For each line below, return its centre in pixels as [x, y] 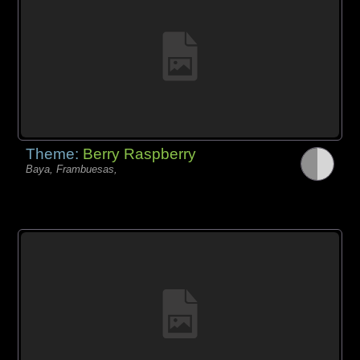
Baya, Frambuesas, [72, 170]
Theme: [55, 154]
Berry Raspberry [140, 154]
